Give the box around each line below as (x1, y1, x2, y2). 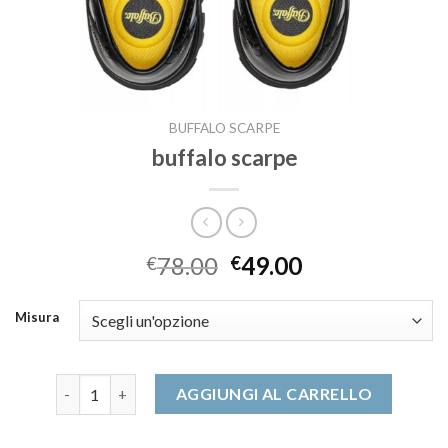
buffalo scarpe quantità (54, 376, 218, 394)
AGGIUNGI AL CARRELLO (175, 384, 373, 404)
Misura (15, 309, 59, 326)
